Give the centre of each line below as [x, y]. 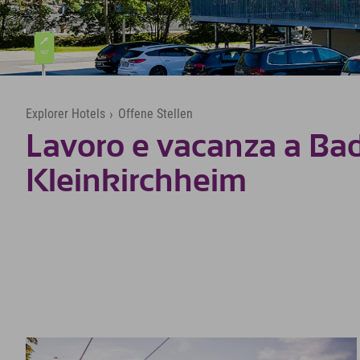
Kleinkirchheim [136, 181]
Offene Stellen [155, 114]
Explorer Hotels [65, 114]
